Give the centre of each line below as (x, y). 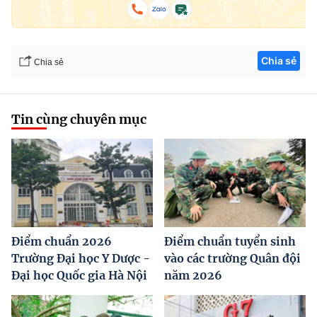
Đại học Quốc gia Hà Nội (79, 276)
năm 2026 (193, 276)
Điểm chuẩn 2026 (62, 242)
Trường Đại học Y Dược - (81, 259)
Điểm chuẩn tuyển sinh (230, 242)
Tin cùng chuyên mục (79, 120)
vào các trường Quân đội (232, 259)
